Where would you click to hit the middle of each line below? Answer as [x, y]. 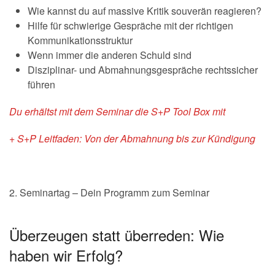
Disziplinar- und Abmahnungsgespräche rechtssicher [143, 70]
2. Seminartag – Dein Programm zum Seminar [109, 192]
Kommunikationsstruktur [80, 40]
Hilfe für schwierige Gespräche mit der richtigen [130, 25]
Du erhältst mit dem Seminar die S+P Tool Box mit [117, 111]
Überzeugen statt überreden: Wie [117, 235]
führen [41, 84]
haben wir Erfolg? [66, 255]
